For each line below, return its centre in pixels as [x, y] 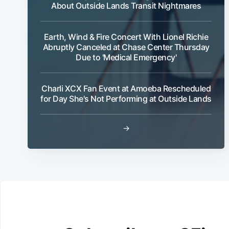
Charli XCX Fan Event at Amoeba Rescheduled [126, 88]
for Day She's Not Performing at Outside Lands [126, 98]
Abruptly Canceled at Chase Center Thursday [126, 47]
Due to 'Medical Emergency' [126, 57]
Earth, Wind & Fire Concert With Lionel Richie [126, 37]
